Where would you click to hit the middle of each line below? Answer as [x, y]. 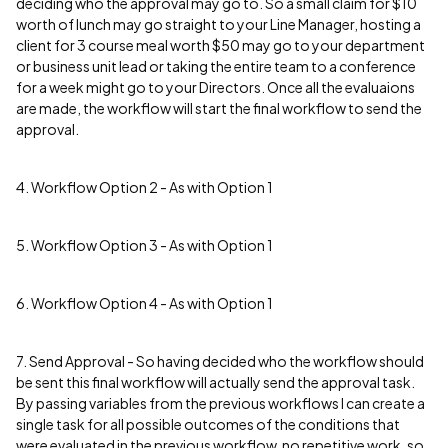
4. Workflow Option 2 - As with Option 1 [144, 187]
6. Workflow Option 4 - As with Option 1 [144, 303]
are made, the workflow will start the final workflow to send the [219, 108]
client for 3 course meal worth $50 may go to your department [220, 45]
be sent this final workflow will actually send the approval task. [215, 382]
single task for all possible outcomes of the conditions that [208, 424]
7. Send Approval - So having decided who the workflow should [220, 361]
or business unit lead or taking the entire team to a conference [216, 66]
